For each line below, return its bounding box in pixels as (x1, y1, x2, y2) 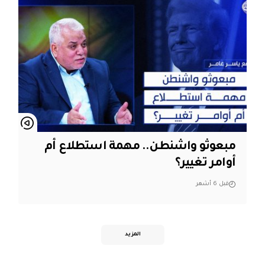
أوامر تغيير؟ (174, 157, 236, 170)
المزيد (124, 231, 141, 238)
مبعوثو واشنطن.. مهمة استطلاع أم (44, 141, 236, 154)
